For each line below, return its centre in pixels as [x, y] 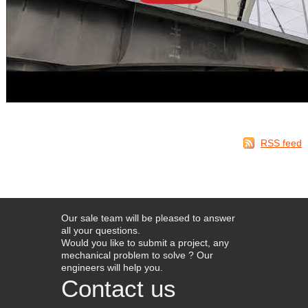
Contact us [119, 288]
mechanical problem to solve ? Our [137, 255]
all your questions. [101, 230]
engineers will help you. [112, 267]
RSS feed [282, 143]
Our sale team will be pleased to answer [148, 218]
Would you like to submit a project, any [145, 242]
